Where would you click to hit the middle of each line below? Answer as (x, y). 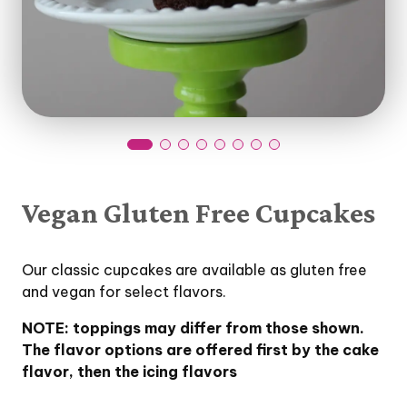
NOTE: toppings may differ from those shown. (193, 328)
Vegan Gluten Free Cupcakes (199, 213)
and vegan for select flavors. (128, 292)
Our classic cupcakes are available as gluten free (194, 270)
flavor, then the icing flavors (129, 372)
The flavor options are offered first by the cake (200, 350)
